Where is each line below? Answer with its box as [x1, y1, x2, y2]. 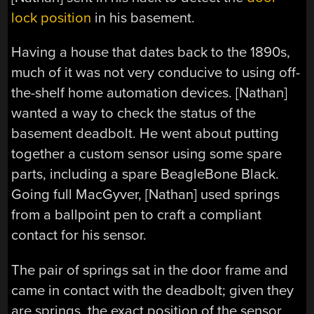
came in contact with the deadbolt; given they [11, 281, 294, 299]
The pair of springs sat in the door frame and [11, 261, 289, 279]
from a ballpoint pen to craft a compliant [11, 206, 262, 224]
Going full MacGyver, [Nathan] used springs [11, 186, 280, 204]
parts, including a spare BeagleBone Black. [11, 165, 280, 184]
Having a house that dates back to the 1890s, [11, 43, 291, 62]
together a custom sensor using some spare [11, 145, 282, 163]
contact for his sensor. [11, 226, 147, 245]
